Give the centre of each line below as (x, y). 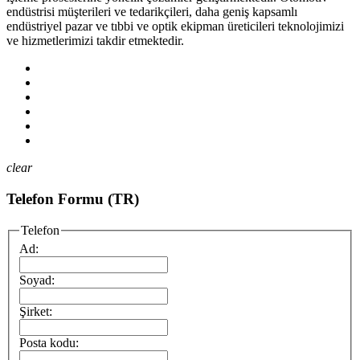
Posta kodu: (49, 343)
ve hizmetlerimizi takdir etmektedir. (95, 41)
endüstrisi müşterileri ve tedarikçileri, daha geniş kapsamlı (152, 12)
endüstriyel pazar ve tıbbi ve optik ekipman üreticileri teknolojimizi (175, 27)
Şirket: (36, 312)
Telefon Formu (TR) (73, 198)
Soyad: (37, 280)
